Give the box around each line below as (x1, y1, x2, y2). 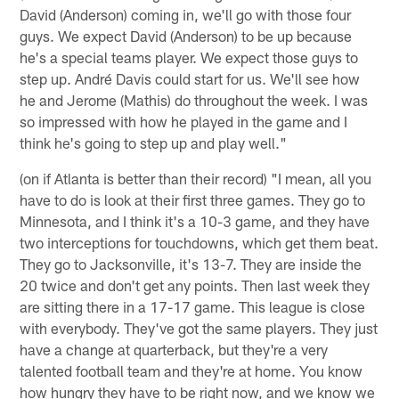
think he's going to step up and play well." (20, 133, 288, 151)
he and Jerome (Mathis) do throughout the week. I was (20, 90, 369, 109)
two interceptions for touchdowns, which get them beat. (20, 232, 379, 251)
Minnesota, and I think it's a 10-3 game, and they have (20, 211, 370, 230)
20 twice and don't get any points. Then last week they (20, 275, 370, 294)
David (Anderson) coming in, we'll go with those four (20, 4, 352, 23)
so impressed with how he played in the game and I (20, 111, 348, 130)
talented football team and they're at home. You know (20, 361, 363, 379)
